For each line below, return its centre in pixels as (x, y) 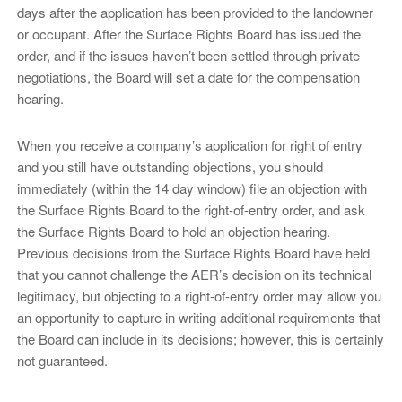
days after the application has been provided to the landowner (195, 12)
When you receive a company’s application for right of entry (189, 144)
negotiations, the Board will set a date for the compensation (188, 77)
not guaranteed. (62, 360)
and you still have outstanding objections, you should (170, 166)
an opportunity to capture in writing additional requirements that (198, 317)
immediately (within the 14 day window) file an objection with (192, 188)
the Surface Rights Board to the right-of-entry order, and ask (191, 209)
